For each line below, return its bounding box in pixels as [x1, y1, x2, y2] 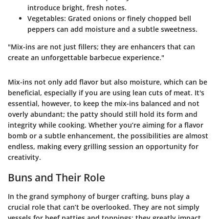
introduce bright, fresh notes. [27, 3, 127, 13]
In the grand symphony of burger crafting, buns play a [8, 191, 190, 201]
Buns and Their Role [8, 171, 105, 185]
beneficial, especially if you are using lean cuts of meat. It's [8, 88, 204, 98]
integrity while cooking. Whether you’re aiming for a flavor [8, 120, 203, 130]
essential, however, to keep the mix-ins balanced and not [8, 99, 199, 109]
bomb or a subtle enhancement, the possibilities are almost [8, 131, 208, 141]
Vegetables [27, 14, 64, 23]
